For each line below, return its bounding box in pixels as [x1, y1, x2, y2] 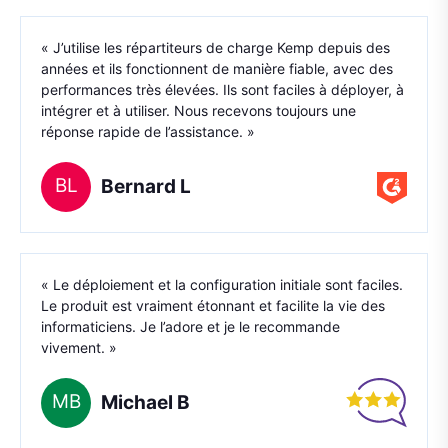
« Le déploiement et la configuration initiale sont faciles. [41, 275, 403, 293]
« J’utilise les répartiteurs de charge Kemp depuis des [41, 38, 390, 56]
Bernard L [101, 174, 191, 198]
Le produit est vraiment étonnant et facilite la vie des [41, 296, 385, 314]
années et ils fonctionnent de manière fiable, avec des [41, 59, 393, 77]
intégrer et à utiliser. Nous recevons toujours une [41, 101, 356, 119]
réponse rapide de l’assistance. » [41, 122, 255, 140]
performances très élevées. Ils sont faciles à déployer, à [41, 80, 404, 98]
